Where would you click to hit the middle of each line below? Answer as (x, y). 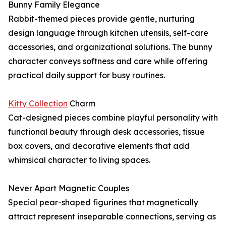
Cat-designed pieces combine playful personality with (113, 118)
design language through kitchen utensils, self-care (108, 33)
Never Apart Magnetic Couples (69, 188)
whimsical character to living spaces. (79, 160)
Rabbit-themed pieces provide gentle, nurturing (101, 19)
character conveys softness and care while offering (108, 61)
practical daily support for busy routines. (87, 75)
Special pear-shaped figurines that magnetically (103, 203)
